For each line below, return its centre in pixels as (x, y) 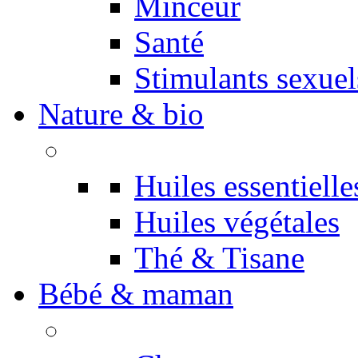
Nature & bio (121, 114)
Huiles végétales (237, 222)
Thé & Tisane (219, 258)
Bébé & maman (136, 294)
